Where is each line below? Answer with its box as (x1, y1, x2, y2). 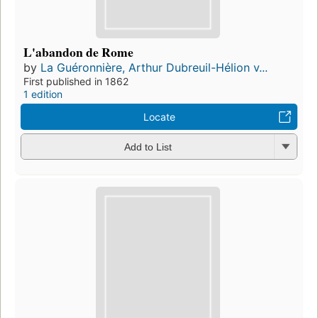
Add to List (124, 141, 172, 153)
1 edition (23, 87, 62, 100)
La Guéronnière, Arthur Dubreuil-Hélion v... (40, 60, 268, 75)
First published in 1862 (23, 75, 128, 87)
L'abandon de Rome (23, 42, 133, 61)
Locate (143, 110, 175, 123)
